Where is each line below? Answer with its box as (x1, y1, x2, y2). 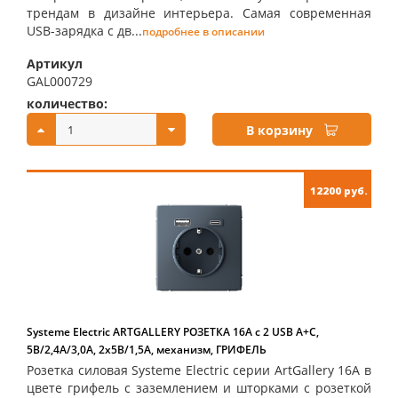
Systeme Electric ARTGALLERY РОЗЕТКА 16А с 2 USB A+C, (27, 324, 319, 339)
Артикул (27, 55, 83, 72)
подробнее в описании (142, 24, 265, 39)
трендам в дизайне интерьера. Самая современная (27, 4, 371, 21)
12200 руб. (310, 184, 368, 197)
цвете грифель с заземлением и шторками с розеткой (27, 379, 371, 396)
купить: (212, 95, 263, 112)
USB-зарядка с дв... (27, 22, 142, 39)
